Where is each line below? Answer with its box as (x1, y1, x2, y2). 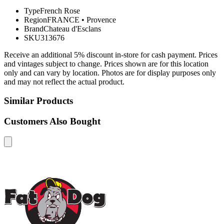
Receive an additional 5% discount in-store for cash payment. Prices (4, 50, 217, 59)
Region (24, 15, 47, 24)
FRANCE (47, 15, 79, 24)
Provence (86, 15, 116, 24)
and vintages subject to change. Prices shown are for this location (4, 59, 208, 68)
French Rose (40, 6, 80, 15)
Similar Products (4, 95, 73, 106)
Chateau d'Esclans (43, 24, 101, 33)
